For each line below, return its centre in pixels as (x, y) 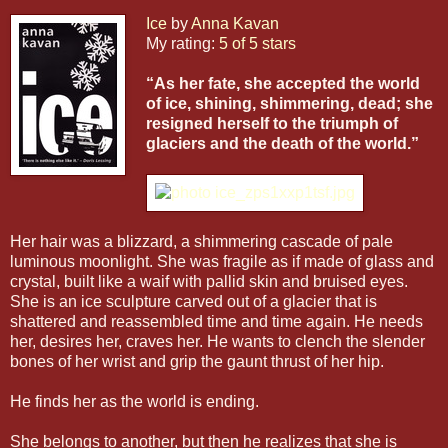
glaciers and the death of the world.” (282, 144)
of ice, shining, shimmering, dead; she (289, 104)
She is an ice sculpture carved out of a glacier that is (193, 302)
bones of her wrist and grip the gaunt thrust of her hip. (197, 362)
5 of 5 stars (257, 44)
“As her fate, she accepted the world (283, 84)
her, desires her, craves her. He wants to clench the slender (217, 342)
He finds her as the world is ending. (134, 402)
